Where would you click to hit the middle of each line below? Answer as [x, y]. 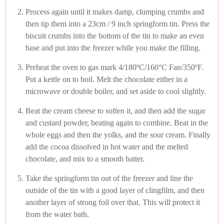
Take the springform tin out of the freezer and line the [109, 178]
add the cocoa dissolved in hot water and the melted [107, 146]
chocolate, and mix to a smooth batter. [85, 158]
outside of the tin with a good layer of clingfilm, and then [115, 190]
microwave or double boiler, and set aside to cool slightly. [116, 91]
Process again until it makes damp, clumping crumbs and [115, 11]
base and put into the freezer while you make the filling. [113, 47]
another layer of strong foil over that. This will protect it [113, 202]
